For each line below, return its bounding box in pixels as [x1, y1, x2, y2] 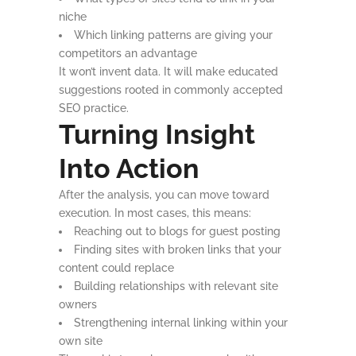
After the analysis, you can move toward [59, 188, 269, 201]
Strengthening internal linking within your [74, 316, 288, 329]
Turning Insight [59, 118, 255, 150]
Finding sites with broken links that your [74, 243, 281, 256]
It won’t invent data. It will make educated [59, 65, 278, 78]
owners [59, 298, 97, 311]
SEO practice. [59, 102, 129, 114]
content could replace [59, 261, 174, 274]
